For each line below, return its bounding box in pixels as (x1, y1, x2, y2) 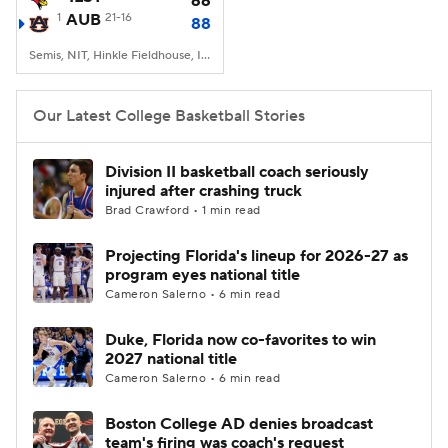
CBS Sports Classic (219, 132, 358, 152)
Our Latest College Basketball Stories (33, 106, 305, 126)
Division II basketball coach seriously (105, 162, 369, 182)
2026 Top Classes (68, 132, 195, 152)
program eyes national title (105, 265, 300, 285)
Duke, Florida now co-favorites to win (105, 330, 376, 350)
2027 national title (105, 349, 237, 369)
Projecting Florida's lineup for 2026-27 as (105, 246, 408, 266)
